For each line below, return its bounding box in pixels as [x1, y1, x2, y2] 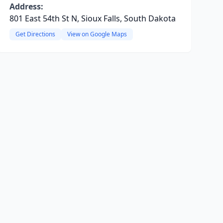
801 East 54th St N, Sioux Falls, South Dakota [9, 13, 176, 24]
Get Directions [15, 30, 55, 38]
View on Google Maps [67, 30, 127, 38]
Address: [9, 1, 43, 12]
